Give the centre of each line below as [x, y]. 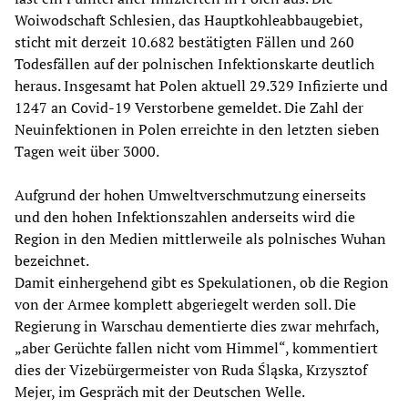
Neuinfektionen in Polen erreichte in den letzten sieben [197, 129]
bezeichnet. [52, 260]
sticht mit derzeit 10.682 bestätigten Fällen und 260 [184, 41]
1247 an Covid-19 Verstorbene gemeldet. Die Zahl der [189, 107]
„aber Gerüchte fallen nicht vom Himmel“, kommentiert [196, 347]
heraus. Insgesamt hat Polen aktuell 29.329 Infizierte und [201, 85]
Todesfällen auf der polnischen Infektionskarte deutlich [194, 63]
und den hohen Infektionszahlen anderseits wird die [185, 216]
